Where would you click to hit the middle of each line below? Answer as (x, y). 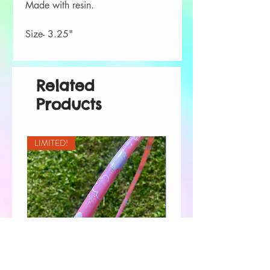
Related (65, 85)
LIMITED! (51, 143)
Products (69, 104)
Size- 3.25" (49, 34)
